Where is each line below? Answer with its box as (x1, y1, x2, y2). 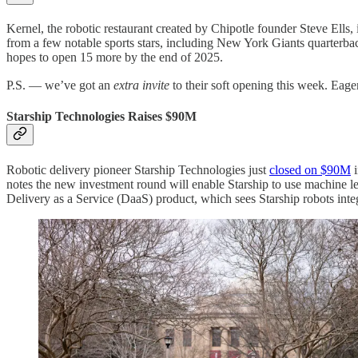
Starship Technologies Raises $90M (6, 109, 197, 124)
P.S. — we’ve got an (6, 78, 113, 93)
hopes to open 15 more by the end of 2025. (6, 50, 223, 65)
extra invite (113, 78, 169, 93)
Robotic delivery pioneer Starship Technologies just (6, 162, 269, 177)
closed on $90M (269, 162, 351, 177)
